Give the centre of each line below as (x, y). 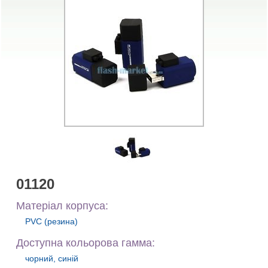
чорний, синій (52, 258)
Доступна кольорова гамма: (86, 243)
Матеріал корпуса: (62, 206)
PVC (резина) (51, 221)
